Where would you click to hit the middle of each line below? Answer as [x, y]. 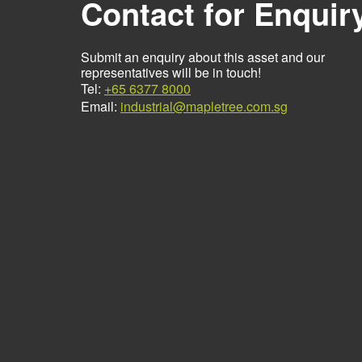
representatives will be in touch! [171, 73]
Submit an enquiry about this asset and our [203, 57]
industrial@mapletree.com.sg [204, 107]
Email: [101, 107]
